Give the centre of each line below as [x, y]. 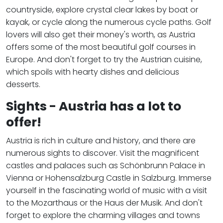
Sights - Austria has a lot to [94, 106]
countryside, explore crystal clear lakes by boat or [102, 9]
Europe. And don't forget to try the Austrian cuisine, [104, 59]
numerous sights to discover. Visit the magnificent [103, 153]
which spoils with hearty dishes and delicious [93, 72]
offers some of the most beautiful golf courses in [101, 47]
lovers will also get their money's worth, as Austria [101, 34]
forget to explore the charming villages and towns [103, 215]
